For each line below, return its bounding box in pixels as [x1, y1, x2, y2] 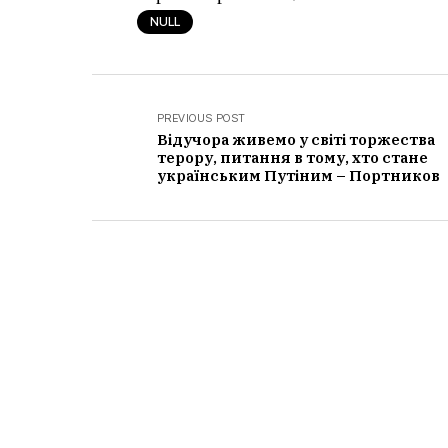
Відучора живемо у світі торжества [157, 130, 435, 149]
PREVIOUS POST [157, 111, 246, 125]
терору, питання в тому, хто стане [157, 148, 428, 167]
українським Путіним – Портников [157, 166, 440, 185]
